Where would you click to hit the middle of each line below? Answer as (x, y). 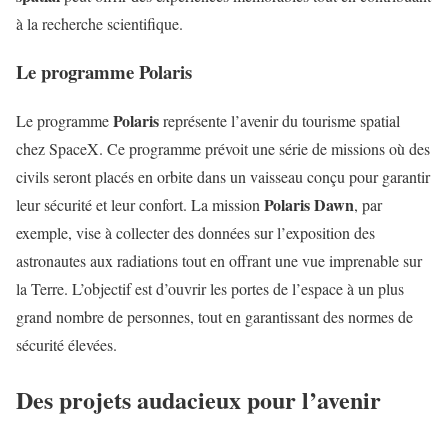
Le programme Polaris (104, 72)
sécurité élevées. (66, 345)
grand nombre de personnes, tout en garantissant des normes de (214, 317)
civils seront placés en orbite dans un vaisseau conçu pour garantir (223, 177)
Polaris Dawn (309, 205)
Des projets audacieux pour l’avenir (198, 400)
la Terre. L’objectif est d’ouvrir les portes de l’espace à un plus (210, 289)
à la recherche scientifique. (99, 23)
